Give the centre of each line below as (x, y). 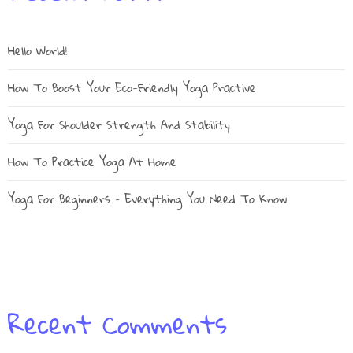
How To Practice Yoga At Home (92, 162)
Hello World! (37, 51)
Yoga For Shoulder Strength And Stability (119, 125)
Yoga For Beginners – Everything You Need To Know (147, 199)
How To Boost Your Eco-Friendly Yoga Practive (132, 88)
